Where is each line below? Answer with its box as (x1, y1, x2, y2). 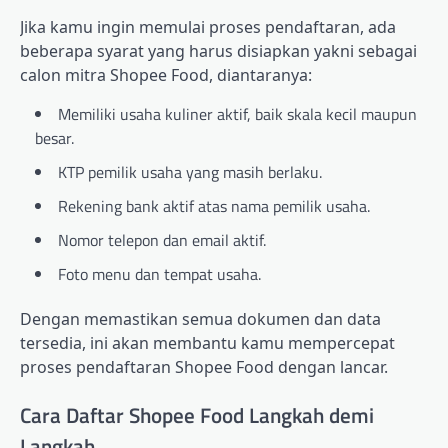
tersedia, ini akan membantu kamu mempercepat (20, 332, 395, 355)
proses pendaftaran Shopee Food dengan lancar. (20, 356, 388, 379)
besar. (35, 126, 74, 151)
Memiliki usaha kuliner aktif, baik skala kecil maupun (58, 102, 417, 127)
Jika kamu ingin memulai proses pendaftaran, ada (20, 16, 396, 39)
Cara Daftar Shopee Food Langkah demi (20, 398, 374, 431)
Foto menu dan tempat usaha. (58, 262, 261, 287)
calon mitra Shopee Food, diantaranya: (20, 64, 312, 87)
